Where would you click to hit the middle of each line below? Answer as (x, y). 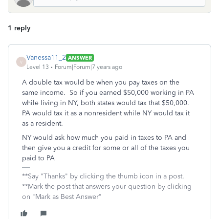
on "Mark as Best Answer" (62, 197)
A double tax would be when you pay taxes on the (101, 82)
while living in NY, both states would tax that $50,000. (107, 103)
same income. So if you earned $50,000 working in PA (108, 93)
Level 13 (38, 67)
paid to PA (38, 158)
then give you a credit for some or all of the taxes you (106, 148)
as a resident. (44, 123)
